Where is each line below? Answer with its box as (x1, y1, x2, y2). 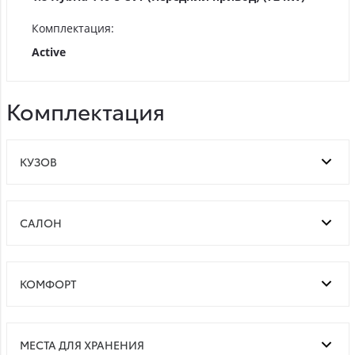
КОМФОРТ (19, 275, 76, 292)
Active (31, 44, 66, 59)
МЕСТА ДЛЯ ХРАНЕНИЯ (19, 336, 144, 353)
